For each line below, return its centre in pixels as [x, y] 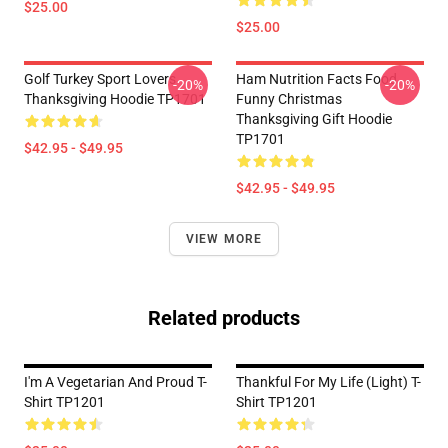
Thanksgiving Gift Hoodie [314, 119]
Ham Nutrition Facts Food [316, 79]
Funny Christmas [289, 99]
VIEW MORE [224, 239]
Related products [224, 318]
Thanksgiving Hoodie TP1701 [115, 99]
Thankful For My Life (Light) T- [328, 382]
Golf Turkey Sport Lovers [100, 79]
